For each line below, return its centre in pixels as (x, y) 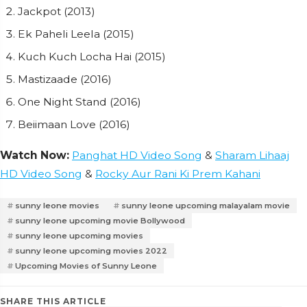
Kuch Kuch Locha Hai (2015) (92, 57)
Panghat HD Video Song (137, 155)
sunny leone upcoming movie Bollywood (100, 221)
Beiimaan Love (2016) (74, 124)
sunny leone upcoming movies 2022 (91, 251)
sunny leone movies (57, 206)
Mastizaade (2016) (65, 79)
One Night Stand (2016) (79, 102)
